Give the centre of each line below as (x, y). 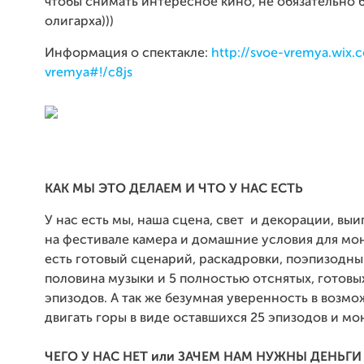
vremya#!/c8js (89, 73)
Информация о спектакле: (128, 54)
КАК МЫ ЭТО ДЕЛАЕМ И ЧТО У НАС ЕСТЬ (174, 189)
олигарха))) (79, 22)
